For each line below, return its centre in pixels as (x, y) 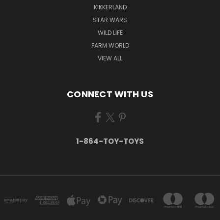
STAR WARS (110, 20)
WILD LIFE (110, 32)
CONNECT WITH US (110, 94)
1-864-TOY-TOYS (110, 141)
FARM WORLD (110, 45)
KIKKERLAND (110, 7)
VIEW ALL (110, 58)
